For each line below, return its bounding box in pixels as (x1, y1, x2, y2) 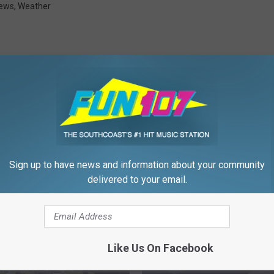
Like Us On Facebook (107, 241, 213, 254)
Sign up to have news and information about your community (9, 158, 265, 171)
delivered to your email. (87, 173, 187, 185)
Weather (18, 1, 51, 12)
